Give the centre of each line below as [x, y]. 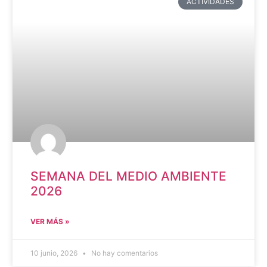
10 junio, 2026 [55, 253]
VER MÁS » [50, 222]
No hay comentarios [123, 253]
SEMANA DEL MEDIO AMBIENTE [128, 176]
